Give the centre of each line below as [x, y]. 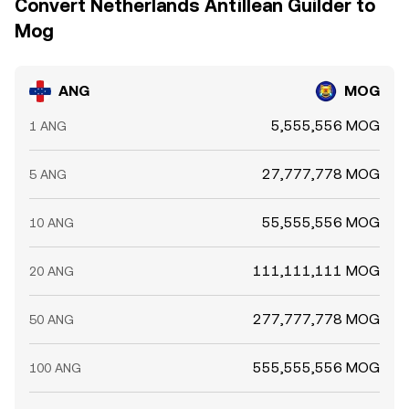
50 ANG [52, 320]
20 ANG [52, 271]
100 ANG [55, 368]
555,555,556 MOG [316, 367]
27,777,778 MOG [321, 174]
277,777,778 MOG [316, 319]
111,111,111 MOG [316, 271]
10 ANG [52, 223]
